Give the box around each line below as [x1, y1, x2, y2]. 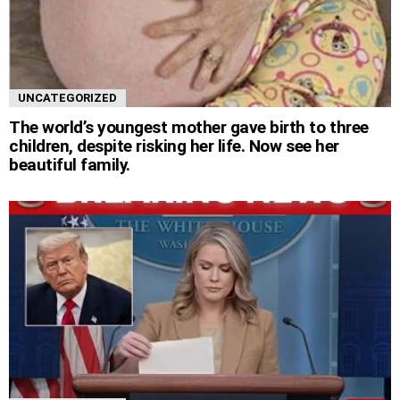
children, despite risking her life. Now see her [9, 135, 339, 156]
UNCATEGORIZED [18, 90, 117, 104]
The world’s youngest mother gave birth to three [9, 116, 369, 137]
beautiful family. [9, 154, 130, 175]
